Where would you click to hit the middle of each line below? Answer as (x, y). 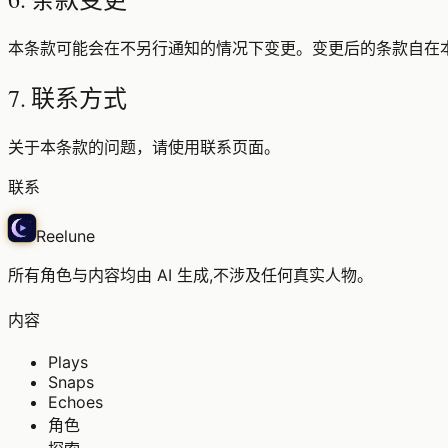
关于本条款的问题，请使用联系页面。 (144, 146)
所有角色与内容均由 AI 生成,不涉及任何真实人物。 (190, 274)
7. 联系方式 (67, 97)
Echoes (75, 402)
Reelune (65, 235)
